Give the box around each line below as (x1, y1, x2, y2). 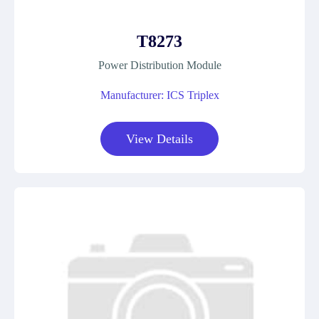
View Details (126, 132, 193, 146)
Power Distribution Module (98, 59, 221, 71)
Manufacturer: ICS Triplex (100, 89, 219, 101)
